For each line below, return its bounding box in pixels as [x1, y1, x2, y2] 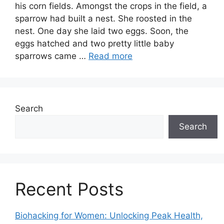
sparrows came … [15, 51, 88, 61]
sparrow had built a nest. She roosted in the [15, 13, 192, 23]
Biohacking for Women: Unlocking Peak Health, [15, 210, 203, 220]
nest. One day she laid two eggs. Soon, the [15, 26, 188, 36]
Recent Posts [15, 178, 123, 199]
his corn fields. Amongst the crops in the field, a [15, 1, 207, 11]
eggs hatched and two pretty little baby [15, 38, 174, 48]
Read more [88, 51, 132, 61]
